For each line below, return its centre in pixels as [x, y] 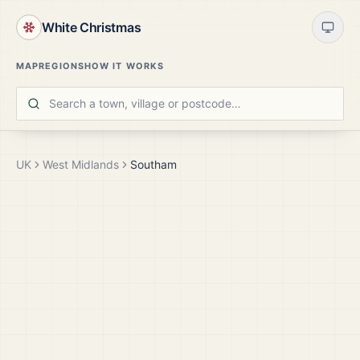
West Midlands [81, 164]
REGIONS [61, 66]
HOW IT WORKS [124, 66]
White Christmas [92, 27]
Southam [153, 164]
